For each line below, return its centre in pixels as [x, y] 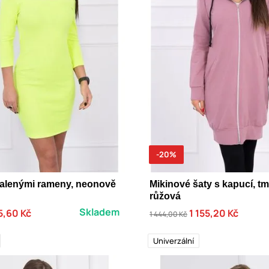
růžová [165, 196]
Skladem [99, 212]
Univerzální [174, 240]
